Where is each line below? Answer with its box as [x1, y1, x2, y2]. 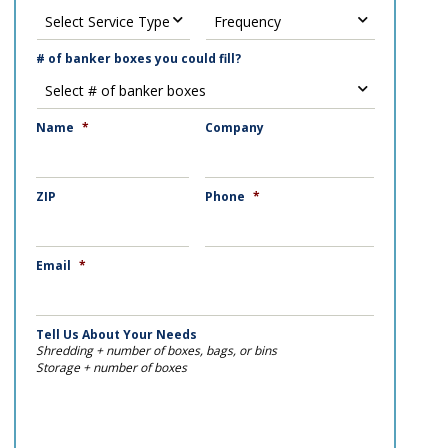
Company [204, 119, 264, 137]
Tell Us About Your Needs [35, 326, 197, 344]
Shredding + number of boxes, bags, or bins [35, 342, 277, 360]
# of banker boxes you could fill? [35, 50, 241, 68]
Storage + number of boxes [35, 359, 187, 377]
